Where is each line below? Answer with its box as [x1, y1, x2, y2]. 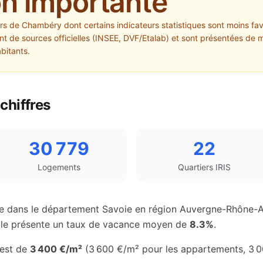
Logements [37, 162, 80, 172]
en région [132, 203, 180, 215]
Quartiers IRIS [178, 162, 231, 172]
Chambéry [22, 20, 62, 30]
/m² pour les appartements [123, 243, 243, 255]
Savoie [102, 203, 132, 215]
